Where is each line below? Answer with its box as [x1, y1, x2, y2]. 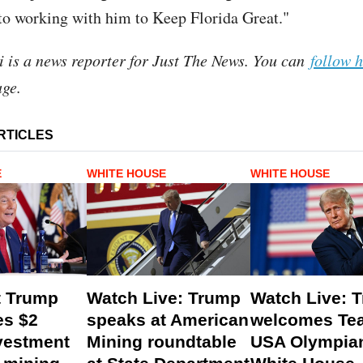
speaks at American [86, 310, 249, 330]
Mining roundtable [86, 332, 237, 352]
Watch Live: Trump [86, 288, 241, 308]
